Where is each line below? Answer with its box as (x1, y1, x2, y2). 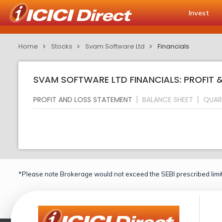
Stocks (51, 42, 72, 51)
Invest (189, 8, 209, 17)
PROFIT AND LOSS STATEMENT (33, 94, 132, 105)
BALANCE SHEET (142, 94, 193, 105)
